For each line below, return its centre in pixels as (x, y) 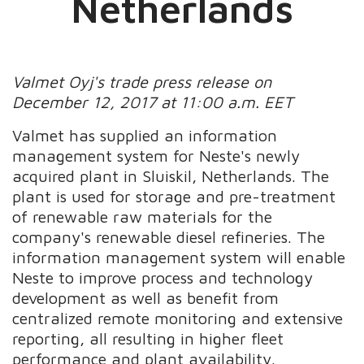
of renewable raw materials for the (143, 216)
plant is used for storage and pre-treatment (174, 196)
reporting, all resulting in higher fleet (148, 338)
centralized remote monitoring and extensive (178, 318)
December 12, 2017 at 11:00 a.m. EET (153, 102)
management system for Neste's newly (156, 155)
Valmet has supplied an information (145, 135)
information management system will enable (179, 257)
